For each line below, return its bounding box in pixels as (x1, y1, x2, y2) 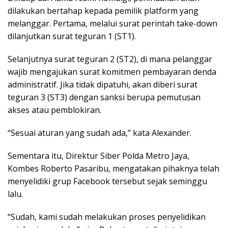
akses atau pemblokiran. (8, 104, 101, 116)
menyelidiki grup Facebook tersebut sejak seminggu (8, 176, 207, 187)
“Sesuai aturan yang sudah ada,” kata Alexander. (8, 127, 191, 138)
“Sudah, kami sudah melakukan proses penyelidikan (8, 211, 206, 222)
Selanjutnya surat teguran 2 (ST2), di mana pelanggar (8, 53, 212, 65)
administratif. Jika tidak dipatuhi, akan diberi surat (8, 79, 197, 90)
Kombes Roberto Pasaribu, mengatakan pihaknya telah (8, 163, 219, 174)
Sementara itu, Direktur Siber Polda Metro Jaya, (8, 150, 189, 161)
